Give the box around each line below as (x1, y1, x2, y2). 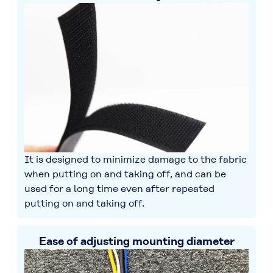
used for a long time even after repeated (24, 183, 214, 195)
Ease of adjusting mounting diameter (38, 235, 235, 248)
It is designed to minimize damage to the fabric (24, 154, 247, 166)
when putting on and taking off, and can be (24, 168, 226, 180)
